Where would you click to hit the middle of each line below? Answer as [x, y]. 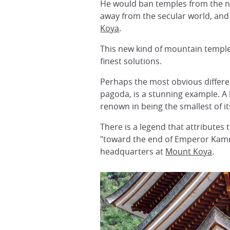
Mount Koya [189, 151]
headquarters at [133, 151]
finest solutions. [131, 61]
